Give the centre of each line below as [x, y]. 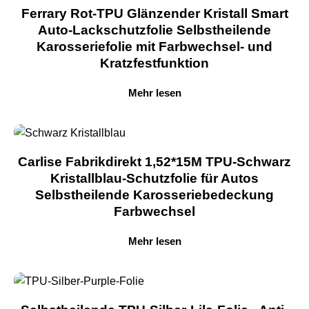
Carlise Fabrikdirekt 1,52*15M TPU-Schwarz [154, 162]
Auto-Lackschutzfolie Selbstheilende [154, 30]
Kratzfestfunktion [154, 63]
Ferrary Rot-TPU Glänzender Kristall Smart [154, 14]
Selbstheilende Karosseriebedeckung [154, 195]
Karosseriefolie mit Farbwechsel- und [154, 47]
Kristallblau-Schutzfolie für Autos [154, 179]
